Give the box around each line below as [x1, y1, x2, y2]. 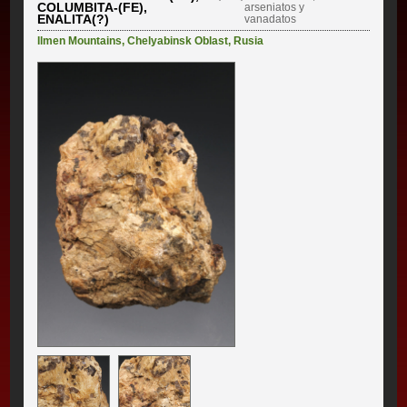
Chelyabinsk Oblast [127, 35, 229, 48]
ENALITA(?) [37, 12, 110, 27]
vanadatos [243, 13, 296, 26]
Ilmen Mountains [37, 35, 123, 48]
